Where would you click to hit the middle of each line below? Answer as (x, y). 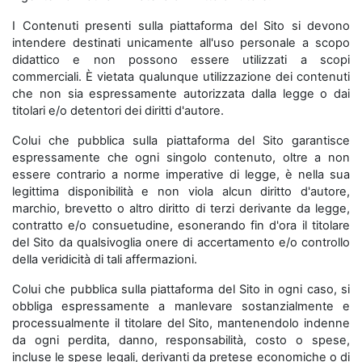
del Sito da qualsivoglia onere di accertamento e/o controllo (181, 242)
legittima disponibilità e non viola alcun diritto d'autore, (181, 192)
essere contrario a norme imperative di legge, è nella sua (181, 175)
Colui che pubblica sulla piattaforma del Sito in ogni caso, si (181, 289)
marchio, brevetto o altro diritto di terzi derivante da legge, (181, 208)
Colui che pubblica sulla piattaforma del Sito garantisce (181, 141)
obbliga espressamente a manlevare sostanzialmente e (181, 306)
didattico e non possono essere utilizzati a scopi (181, 60)
